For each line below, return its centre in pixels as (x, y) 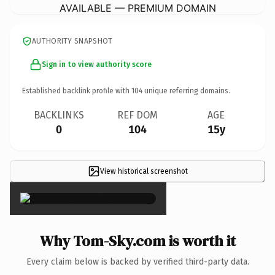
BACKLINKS (59, 115)
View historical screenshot (144, 171)
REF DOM (137, 115)
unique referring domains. (186, 91)
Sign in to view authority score (97, 64)
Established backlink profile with (77, 91)
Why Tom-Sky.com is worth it (137, 241)
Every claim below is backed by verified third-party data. (137, 261)
